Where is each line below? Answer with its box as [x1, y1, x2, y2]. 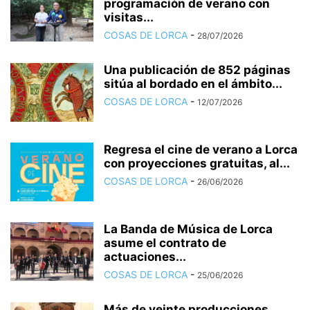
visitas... [104, 10, 154, 24]
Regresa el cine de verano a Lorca [104, 142, 298, 156]
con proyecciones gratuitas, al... [104, 156, 290, 170]
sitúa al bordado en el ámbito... [104, 76, 282, 91]
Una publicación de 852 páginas [104, 62, 291, 77]
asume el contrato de [104, 235, 226, 250]
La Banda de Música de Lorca [104, 221, 273, 236]
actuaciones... [104, 249, 186, 264]
